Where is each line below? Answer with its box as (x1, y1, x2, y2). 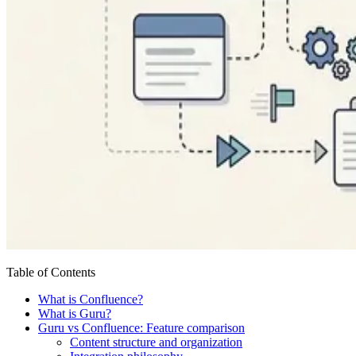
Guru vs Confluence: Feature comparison (38, 320, 245, 335)
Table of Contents (6, 265, 95, 279)
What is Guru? (38, 306, 111, 320)
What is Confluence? (38, 292, 143, 306)
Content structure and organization (70, 335, 242, 349)
